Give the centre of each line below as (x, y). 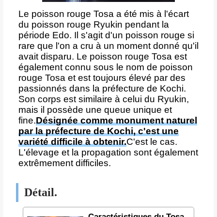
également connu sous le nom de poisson (105, 67)
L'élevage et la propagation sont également (108, 152)
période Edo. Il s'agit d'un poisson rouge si (106, 35)
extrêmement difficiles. (64, 163)
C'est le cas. (152, 141)
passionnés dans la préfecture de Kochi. (102, 88)
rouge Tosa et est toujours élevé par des (102, 77)
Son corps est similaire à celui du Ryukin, (103, 99)
